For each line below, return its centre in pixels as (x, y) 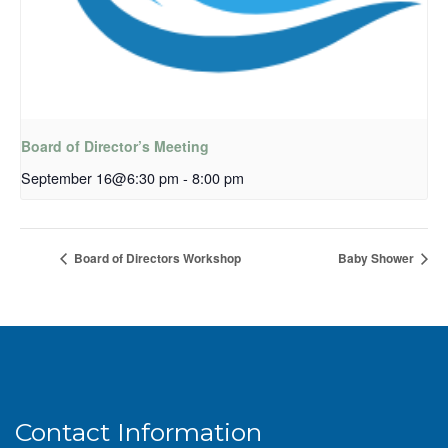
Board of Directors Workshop (156, 258)
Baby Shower (377, 258)
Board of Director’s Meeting (115, 146)
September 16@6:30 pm (100, 178)
